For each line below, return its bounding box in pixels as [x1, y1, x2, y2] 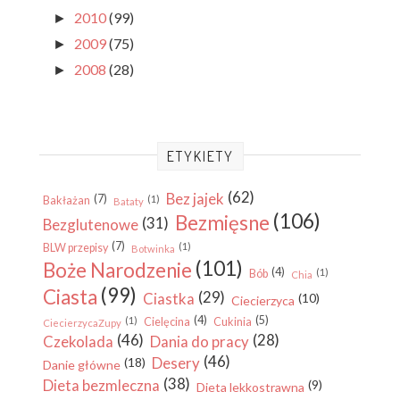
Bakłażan [43, 194, 90, 208]
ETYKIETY [166, 147, 234, 166]
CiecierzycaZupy [43, 317, 121, 329]
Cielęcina [144, 315, 190, 329]
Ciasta [43, 285, 97, 310]
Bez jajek [166, 189, 224, 209]
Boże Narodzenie [43, 258, 192, 283]
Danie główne [43, 357, 121, 373]
